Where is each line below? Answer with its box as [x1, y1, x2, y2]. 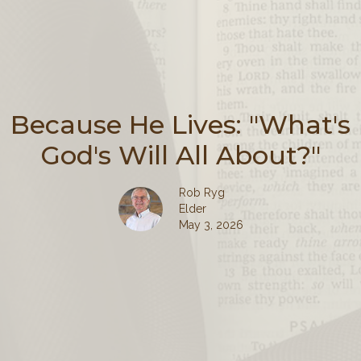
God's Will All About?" [40, 139, 321, 171]
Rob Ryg [178, 185, 225, 199]
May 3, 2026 [178, 218, 243, 231]
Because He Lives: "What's [10, 108, 351, 140]
